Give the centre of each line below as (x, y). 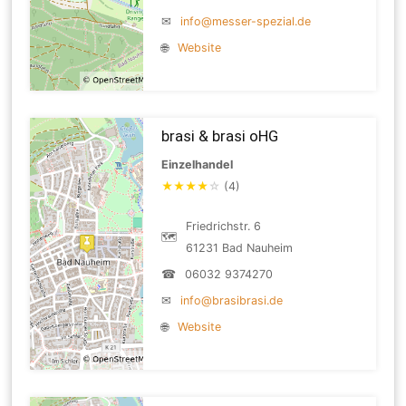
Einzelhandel (198, 164)
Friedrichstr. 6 (224, 226)
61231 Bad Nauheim (240, 247)
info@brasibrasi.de (232, 300)
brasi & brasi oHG (220, 135)
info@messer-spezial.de (246, 21)
